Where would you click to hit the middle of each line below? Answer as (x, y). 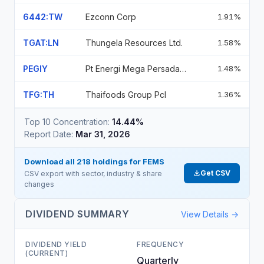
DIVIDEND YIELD (56, 244)
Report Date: (49, 134)
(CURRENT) (47, 253)
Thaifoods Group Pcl (126, 95)
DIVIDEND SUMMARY (77, 214)
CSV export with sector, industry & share (93, 174)
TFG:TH (39, 95)
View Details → (210, 214)
